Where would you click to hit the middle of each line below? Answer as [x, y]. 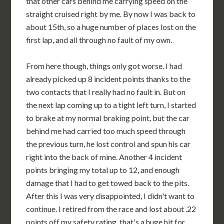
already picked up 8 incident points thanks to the [108, 78]
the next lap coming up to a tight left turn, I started [111, 104]
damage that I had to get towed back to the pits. [108, 182]
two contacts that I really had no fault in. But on [106, 91]
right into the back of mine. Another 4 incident [104, 156]
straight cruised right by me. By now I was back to [111, 13]
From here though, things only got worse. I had [104, 65]
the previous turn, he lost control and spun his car [108, 143]
